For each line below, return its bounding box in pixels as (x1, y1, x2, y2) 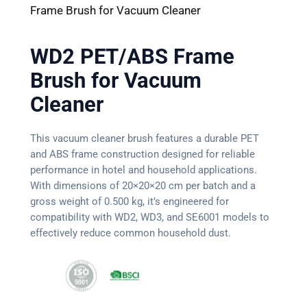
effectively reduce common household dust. (29, 226, 231, 239)
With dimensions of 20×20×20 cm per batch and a (29, 179, 256, 192)
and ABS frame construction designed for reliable (29, 147, 255, 160)
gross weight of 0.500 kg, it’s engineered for (29, 195, 229, 208)
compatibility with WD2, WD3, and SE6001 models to (29, 210, 269, 223)
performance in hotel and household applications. (29, 163, 257, 176)
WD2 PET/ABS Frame (29, 44, 234, 70)
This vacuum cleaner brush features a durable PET (29, 132, 259, 145)
